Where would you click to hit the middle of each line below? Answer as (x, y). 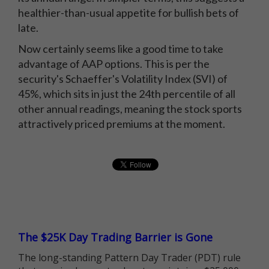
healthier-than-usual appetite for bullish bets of (128, 13)
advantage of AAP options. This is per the (114, 64)
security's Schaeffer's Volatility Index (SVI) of (123, 79)
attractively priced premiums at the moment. (122, 124)
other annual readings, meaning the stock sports (130, 109)
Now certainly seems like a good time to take (121, 49)
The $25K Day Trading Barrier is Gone (115, 237)
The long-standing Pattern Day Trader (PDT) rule (129, 258)
